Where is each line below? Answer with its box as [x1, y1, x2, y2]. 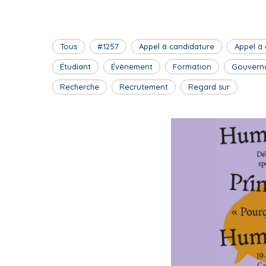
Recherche [60, 82, 99, 91]
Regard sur [188, 82, 230, 91]
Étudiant [60, 62, 91, 71]
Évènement [111, 62, 153, 71]
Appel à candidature [139, 42, 214, 51]
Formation [173, 62, 211, 71]
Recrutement [119, 82, 168, 91]
